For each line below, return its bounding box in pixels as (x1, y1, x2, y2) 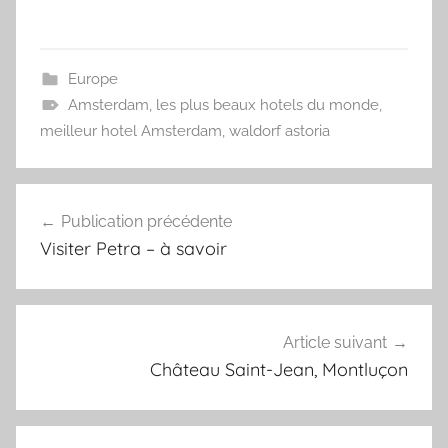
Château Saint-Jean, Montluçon (150, 357, 408, 381)
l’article (15, 258, 106, 289)
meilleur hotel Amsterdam (40, 122, 222, 141)
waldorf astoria (229, 122, 330, 141)
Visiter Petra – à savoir (40, 237, 227, 261)
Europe (67, 70, 118, 89)
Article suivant (283, 332, 387, 352)
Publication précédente (61, 212, 232, 232)
